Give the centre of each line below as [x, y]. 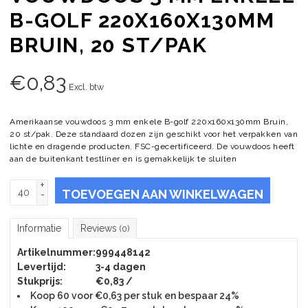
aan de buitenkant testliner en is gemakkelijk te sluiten [123, 159]
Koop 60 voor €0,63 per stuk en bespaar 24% [135, 296]
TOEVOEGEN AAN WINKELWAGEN [163, 194]
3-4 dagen [121, 267]
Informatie [39, 228]
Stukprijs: [40, 281]
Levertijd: [42, 267]
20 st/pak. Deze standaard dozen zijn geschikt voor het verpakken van [154, 134]
